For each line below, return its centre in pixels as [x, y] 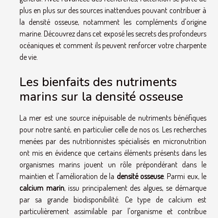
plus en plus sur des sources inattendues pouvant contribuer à [113, 10]
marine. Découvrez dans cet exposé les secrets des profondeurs [113, 33]
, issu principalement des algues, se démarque [135, 188]
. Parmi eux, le [185, 176]
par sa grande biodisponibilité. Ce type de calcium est [113, 199]
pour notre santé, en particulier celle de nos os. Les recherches [113, 129]
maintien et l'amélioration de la [68, 176]
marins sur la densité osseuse [101, 96]
